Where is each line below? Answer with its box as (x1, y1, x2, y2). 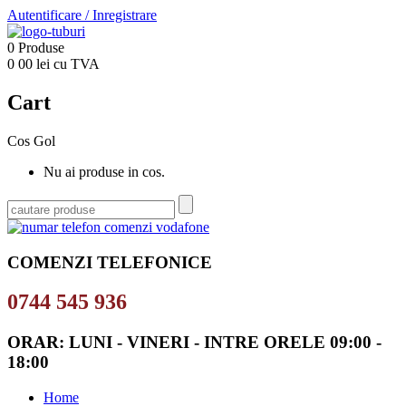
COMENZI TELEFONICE (7, 252, 212, 272)
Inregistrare (92, 7, 157, 23)
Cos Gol (7, 132, 55, 149)
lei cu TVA (36, 56, 100, 72)
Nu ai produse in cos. (43, 163, 165, 179)
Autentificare (7, 7, 85, 23)
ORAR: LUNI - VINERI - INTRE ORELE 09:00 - (7, 333, 382, 353)
